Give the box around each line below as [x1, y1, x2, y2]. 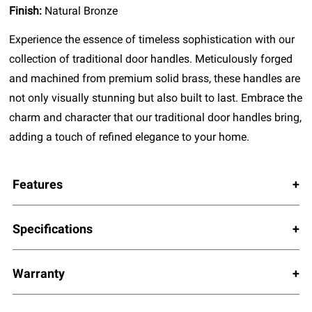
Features [12, 176, 63, 192]
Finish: [9, 3, 45, 17]
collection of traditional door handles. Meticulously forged [9, 52, 293, 65]
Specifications [12, 221, 93, 236]
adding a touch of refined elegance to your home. [9, 130, 250, 143]
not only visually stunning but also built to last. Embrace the [9, 91, 303, 104]
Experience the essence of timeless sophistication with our [9, 32, 295, 46]
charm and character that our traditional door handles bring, [9, 110, 302, 124]
